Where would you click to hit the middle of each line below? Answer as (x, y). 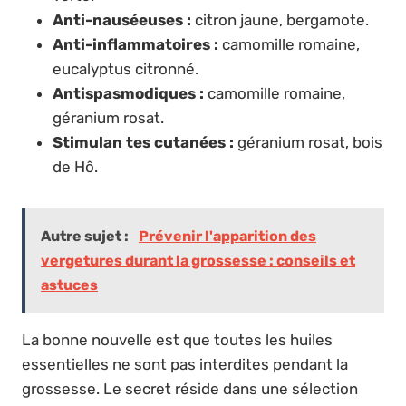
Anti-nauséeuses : (122, 19)
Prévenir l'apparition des (227, 236)
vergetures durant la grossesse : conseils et (198, 260)
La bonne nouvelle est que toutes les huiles (177, 339)
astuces (69, 285)
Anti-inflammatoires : (135, 44)
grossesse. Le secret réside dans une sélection (190, 388)
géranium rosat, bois (308, 142)
